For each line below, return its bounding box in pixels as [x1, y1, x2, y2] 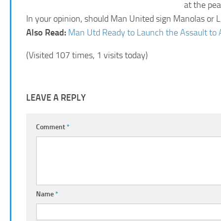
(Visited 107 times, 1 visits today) [26, 49, 148, 61]
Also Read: [26, 27, 68, 38]
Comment [36, 122, 67, 131]
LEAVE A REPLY [26, 92, 86, 103]
